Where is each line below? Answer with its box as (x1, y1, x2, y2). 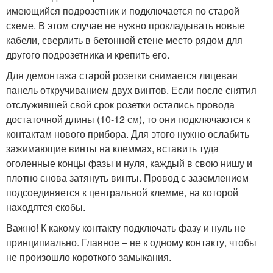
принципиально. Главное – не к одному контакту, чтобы (6, 235, 257, 249)
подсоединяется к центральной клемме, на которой (6, 185, 238, 199)
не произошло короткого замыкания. (6, 250, 171, 264)
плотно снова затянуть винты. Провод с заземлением (6, 171, 249, 185)
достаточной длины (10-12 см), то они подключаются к (6, 112, 250, 126)
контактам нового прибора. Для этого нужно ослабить (6, 127, 249, 141)
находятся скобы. (6, 200, 85, 214)
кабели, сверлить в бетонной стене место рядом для (6, 33, 243, 47)
